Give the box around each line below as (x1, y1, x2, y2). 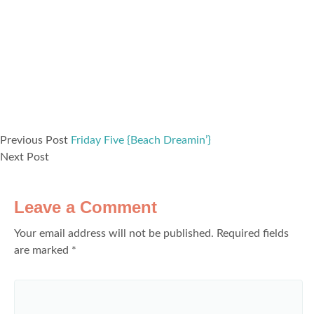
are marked (14, 245, 71, 256)
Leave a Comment (14, 198, 157, 217)
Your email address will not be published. (14, 228, 214, 239)
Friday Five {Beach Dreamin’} (71, 135, 211, 146)
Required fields (217, 228, 289, 239)
